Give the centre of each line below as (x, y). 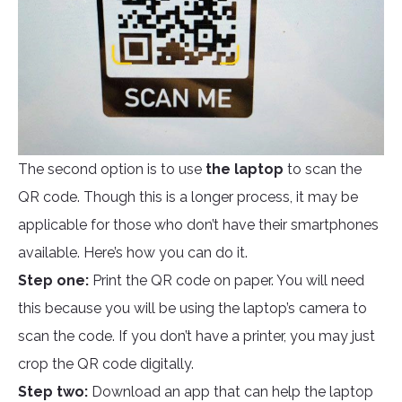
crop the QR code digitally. (106, 364)
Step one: (55, 281)
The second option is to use (112, 170)
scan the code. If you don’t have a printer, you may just (197, 336)
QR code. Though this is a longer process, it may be (188, 197)
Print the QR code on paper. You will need (228, 281)
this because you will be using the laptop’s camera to (192, 309)
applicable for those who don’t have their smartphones (198, 225)
